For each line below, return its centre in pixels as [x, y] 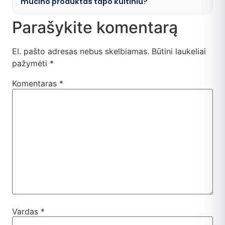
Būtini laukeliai [179, 51]
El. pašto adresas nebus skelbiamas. [81, 51]
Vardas [26, 211]
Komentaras [36, 84]
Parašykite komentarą [95, 28]
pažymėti [31, 64]
